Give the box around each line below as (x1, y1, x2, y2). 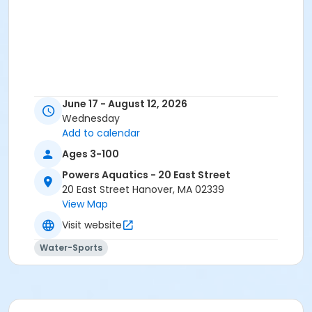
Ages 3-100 (62, 146, 119, 161)
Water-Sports (40, 242, 102, 254)
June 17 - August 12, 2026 (62, 97, 187, 111)
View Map (62, 197, 108, 212)
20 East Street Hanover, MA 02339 (62, 182, 224, 197)
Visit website (62, 217, 122, 232)
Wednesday (62, 111, 120, 126)
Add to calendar (62, 126, 140, 141)
